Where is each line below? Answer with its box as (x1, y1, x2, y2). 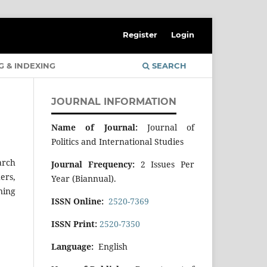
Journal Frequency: (51, 158, 141, 170)
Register (123, 29, 158, 39)
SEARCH (150, 60, 187, 70)
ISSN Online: (51, 195, 104, 207)
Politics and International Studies (51, 135, 184, 147)
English (94, 240, 128, 252)
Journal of (137, 121, 194, 133)
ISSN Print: (51, 218, 100, 229)
